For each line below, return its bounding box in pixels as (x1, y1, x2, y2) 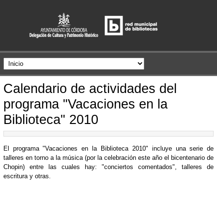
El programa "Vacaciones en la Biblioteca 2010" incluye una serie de (3, 145, 214, 152)
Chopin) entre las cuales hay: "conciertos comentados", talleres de (3, 163, 214, 170)
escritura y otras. (3, 172, 51, 180)
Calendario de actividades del (3, 81, 177, 96)
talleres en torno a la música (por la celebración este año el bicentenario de (3, 154, 214, 161)
